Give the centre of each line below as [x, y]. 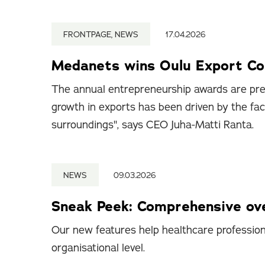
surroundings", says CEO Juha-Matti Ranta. [153, 125]
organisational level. [98, 248]
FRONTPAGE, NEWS [101, 34]
